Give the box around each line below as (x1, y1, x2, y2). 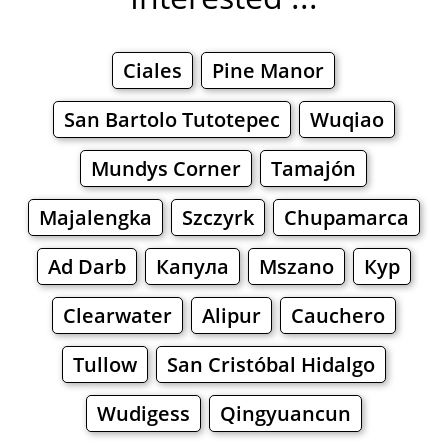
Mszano (258, 253, 334, 281)
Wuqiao (309, 106, 384, 134)
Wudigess (96, 400, 190, 428)
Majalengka (38, 204, 152, 232)
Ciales (123, 57, 183, 85)
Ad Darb (47, 253, 126, 281)
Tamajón (271, 155, 357, 183)
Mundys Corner (91, 155, 242, 183)
